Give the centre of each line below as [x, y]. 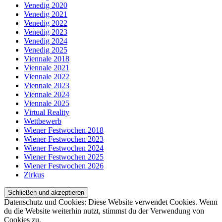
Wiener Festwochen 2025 [64, 157]
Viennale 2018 [47, 58]
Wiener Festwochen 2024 [64, 148]
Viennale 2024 [47, 94]
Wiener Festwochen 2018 [64, 130]
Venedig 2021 [46, 14]
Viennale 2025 [47, 103]
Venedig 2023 [46, 32]
